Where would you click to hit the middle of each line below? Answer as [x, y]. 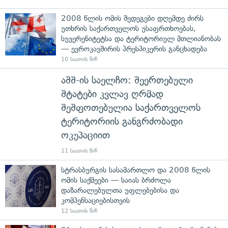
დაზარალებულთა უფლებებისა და [120, 190]
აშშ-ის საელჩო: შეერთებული [127, 80]
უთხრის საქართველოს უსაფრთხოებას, [129, 28]
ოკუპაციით [85, 135]
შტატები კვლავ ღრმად [112, 94]
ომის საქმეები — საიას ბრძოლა [116, 180]
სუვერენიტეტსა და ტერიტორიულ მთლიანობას [141, 38]
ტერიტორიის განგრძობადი [122, 121]
